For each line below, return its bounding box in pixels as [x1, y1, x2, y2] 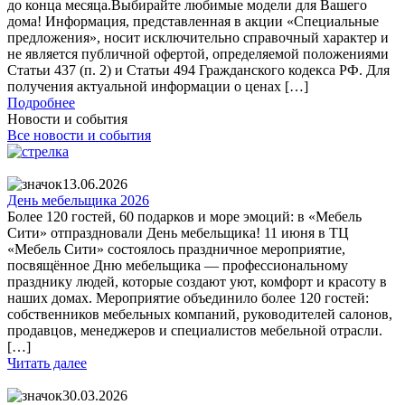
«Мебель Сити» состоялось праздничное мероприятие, [7, 241, 345, 258]
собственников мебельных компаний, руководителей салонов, [7, 306, 392, 323]
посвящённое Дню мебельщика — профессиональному [7, 258, 348, 274]
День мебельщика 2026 [7, 193, 149, 209]
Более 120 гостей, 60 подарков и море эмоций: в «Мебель [7, 209, 362, 225]
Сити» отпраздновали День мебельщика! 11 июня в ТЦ [7, 225, 349, 241]
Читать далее [7, 355, 87, 372]
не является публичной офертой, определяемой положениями [7, 46, 389, 62]
